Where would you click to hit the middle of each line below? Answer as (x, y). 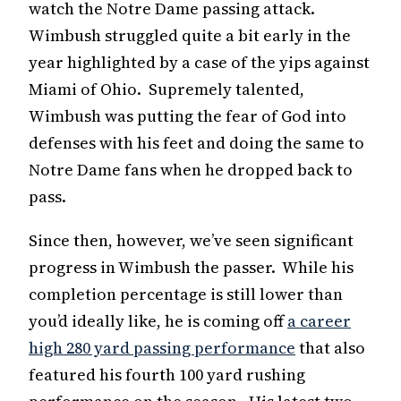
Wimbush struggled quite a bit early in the (190, 35)
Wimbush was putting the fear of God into (188, 115)
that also (330, 347)
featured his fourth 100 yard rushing (167, 374)
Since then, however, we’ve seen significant (191, 240)
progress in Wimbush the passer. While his (191, 267)
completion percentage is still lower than (186, 294)
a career (319, 320)
